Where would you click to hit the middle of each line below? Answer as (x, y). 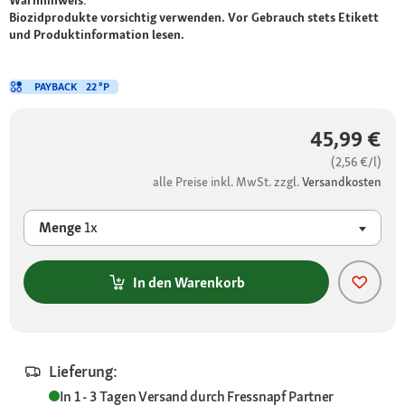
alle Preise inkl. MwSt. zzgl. (227, 182)
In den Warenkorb (189, 282)
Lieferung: (83, 372)
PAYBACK (56, 87)
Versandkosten (342, 182)
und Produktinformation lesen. (97, 35)
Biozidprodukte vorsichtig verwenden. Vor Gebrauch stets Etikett (194, 18)
